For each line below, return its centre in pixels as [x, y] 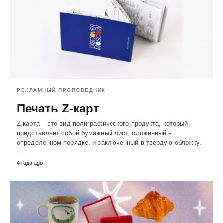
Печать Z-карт [58, 109]
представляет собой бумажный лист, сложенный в [95, 133]
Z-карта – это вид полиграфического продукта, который [103, 124]
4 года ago [30, 163]
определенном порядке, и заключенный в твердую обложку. [109, 143]
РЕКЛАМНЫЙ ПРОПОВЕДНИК [61, 90]
